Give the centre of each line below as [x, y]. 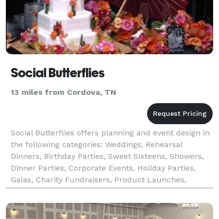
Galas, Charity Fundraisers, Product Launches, [99, 179]
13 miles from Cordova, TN [64, 92]
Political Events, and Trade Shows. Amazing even [102, 191]
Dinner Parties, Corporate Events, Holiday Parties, [103, 168]
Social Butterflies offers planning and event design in [110, 132]
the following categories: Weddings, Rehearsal [97, 144]
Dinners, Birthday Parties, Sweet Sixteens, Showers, [107, 156]
